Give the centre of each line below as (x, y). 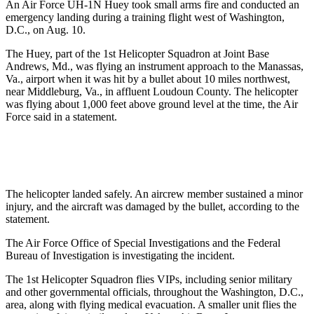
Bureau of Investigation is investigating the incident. (120, 255)
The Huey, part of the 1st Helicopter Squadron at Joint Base (137, 53)
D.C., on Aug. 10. (46, 29)
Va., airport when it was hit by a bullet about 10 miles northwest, (148, 78)
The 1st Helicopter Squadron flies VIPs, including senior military (149, 279)
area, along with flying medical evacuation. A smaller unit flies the (151, 304)
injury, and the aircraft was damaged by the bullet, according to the (152, 206)
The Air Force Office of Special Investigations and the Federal (143, 243)
